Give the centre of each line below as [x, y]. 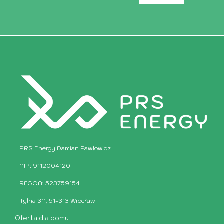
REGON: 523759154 [50, 183]
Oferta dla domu [42, 218]
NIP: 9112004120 [45, 165]
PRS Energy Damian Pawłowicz [65, 148]
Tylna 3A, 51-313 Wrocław [57, 200]
